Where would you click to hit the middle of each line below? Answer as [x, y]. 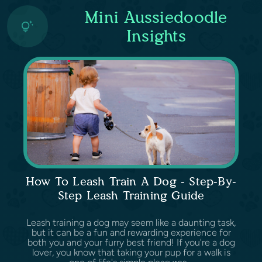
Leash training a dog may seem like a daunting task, [131, 223]
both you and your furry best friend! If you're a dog [131, 243]
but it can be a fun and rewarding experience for [131, 233]
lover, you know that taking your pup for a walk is [131, 253]
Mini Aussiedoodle [156, 17]
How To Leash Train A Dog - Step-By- [131, 182]
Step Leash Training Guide [131, 196]
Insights [156, 36]
